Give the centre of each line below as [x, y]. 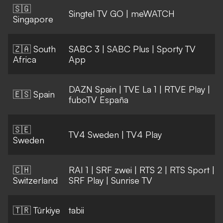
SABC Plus [128, 49]
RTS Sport [190, 170]
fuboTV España [99, 100]
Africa [25, 59]
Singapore [33, 19]
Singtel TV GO [96, 14]
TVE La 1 [140, 89]
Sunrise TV [132, 180]
